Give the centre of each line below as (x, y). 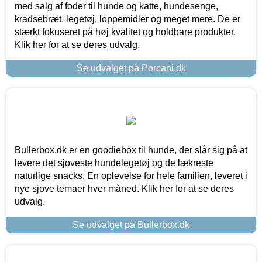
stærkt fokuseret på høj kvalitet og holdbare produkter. (125, 32)
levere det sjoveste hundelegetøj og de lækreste (114, 163)
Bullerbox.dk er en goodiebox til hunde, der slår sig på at (131, 150)
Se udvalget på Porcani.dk (131, 68)
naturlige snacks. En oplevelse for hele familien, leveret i (131, 175)
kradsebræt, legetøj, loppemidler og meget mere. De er (127, 19)
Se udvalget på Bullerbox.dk (131, 225)
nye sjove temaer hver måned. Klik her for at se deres (124, 188)
